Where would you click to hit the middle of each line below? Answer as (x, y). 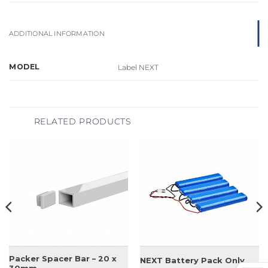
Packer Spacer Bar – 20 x (63, 259)
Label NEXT (138, 68)
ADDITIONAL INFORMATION (57, 33)
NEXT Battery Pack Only (192, 261)
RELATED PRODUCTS (83, 121)
